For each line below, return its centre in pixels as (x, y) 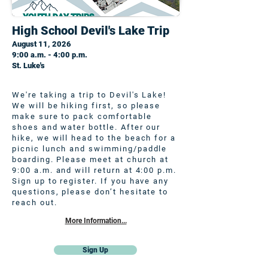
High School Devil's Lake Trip (91, 31)
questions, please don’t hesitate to (90, 192)
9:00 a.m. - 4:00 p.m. (50, 55)
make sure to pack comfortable (82, 116)
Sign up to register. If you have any (91, 181)
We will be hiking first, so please (86, 106)
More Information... (96, 221)
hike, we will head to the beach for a (94, 138)
